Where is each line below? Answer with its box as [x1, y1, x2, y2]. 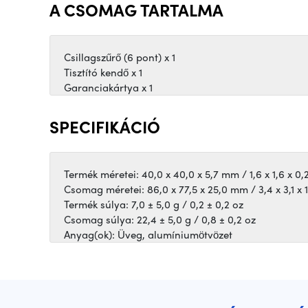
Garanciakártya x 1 [64, 80, 153, 96]
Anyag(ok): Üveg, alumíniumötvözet [64, 227, 232, 243]
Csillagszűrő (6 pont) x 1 [64, 49, 175, 65]
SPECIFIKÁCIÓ [49, 115, 160, 139]
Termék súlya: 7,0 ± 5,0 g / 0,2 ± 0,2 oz [64, 197, 243, 212]
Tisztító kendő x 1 [64, 65, 142, 80]
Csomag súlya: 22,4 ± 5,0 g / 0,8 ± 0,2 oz [64, 212, 256, 228]
